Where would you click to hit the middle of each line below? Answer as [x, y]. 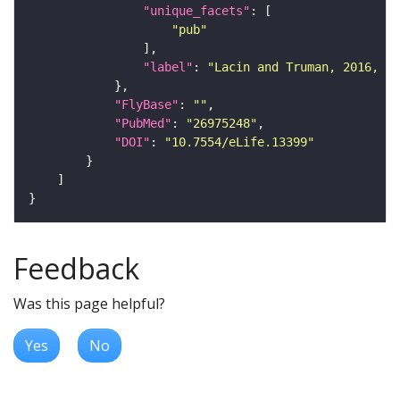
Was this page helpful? [89, 304]
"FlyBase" [146, 105]
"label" [168, 67]
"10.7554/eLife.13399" [239, 142]
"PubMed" [143, 124]
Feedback [76, 269]
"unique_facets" [196, 11]
